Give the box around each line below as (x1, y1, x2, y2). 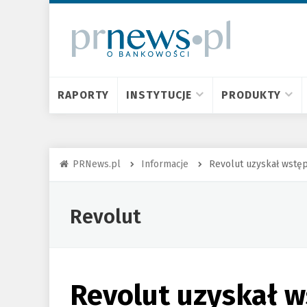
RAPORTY (58, 88, 110, 101)
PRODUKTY (221, 88, 282, 101)
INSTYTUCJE (126, 88, 193, 101)
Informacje (141, 158, 188, 170)
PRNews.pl (73, 158, 121, 170)
